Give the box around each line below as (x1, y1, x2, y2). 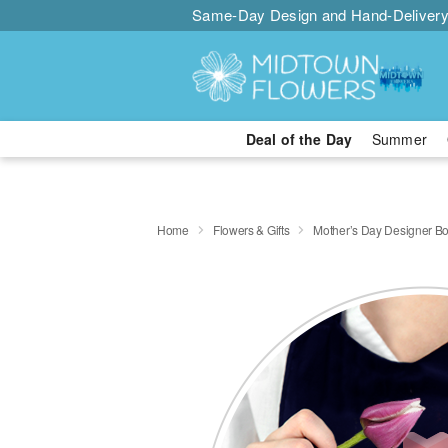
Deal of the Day (245, 129, 352, 149)
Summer (372, 129, 427, 149)
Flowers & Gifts (212, 220, 290, 238)
